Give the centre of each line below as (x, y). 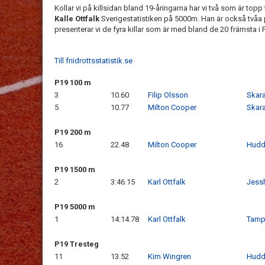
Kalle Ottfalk (78, 19)
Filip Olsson (168, 95)
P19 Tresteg (77, 244)
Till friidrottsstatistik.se (93, 61)
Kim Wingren (169, 256)
